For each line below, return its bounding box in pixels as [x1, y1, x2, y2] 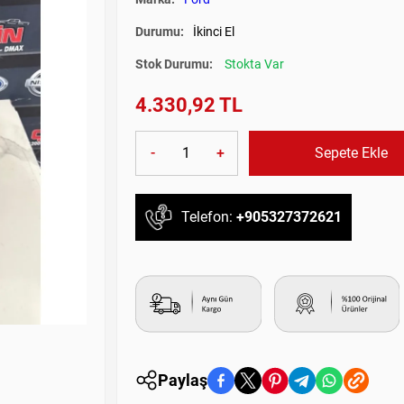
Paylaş [158, 371, 207, 390]
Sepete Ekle [314, 143, 388, 161]
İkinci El [193, 23, 234, 39]
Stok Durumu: [135, 56, 216, 71]
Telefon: [181, 208, 236, 226]
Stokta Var [225, 56, 284, 71]
